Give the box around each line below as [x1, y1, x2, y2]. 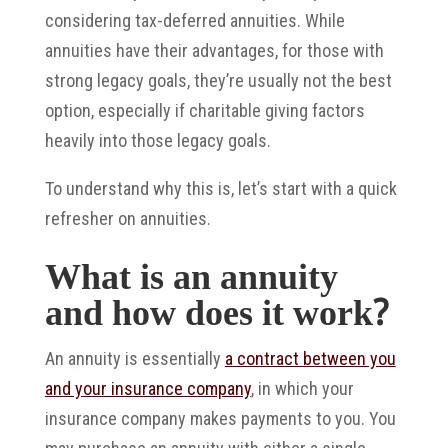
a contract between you [224, 347, 396, 369]
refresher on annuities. [44, 207, 211, 229]
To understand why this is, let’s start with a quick [44, 177, 397, 199]
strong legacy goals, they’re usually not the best [44, 69, 392, 91]
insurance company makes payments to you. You [44, 407, 396, 429]
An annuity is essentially [44, 347, 225, 369]
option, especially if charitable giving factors [44, 99, 365, 121]
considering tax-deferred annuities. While [44, 9, 345, 31]
